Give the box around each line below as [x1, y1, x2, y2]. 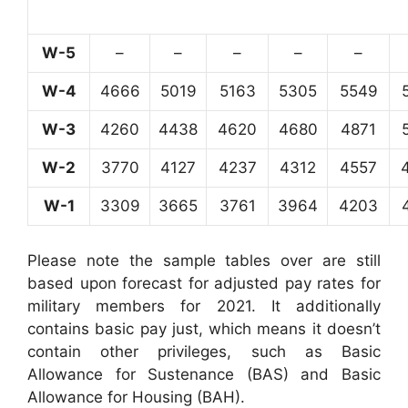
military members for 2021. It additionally [27, 296, 381, 315]
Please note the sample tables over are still [27, 250, 381, 270]
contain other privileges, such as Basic [27, 342, 381, 361]
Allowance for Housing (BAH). [27, 387, 245, 406]
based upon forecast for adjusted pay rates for [27, 273, 381, 292]
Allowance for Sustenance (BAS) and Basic [27, 364, 381, 383]
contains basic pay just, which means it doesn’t [27, 319, 381, 338]
